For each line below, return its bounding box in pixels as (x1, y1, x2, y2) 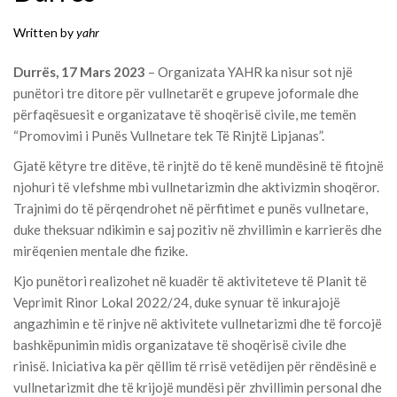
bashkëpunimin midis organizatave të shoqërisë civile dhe (13, 337, 346, 354)
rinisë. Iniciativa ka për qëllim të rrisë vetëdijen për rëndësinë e (13, 358, 377, 375)
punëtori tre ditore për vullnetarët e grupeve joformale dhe (13, 85, 359, 102)
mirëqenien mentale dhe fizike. (13, 243, 188, 260)
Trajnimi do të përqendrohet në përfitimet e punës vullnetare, (13, 200, 368, 217)
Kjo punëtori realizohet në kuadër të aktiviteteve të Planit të (13, 273, 367, 290)
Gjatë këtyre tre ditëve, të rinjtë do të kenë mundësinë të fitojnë (13, 158, 384, 175)
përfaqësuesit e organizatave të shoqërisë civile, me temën (13, 106, 356, 123)
